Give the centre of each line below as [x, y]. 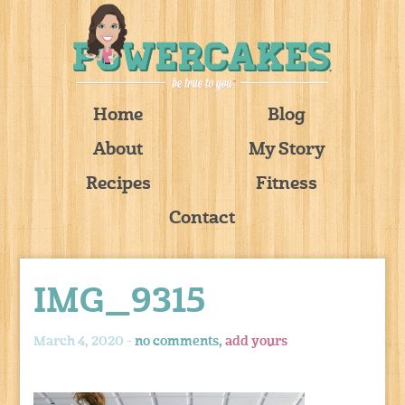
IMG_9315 [120, 303]
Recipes [118, 184]
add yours [257, 341]
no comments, [180, 341]
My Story [287, 150]
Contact [202, 219]
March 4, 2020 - [85, 341]
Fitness [287, 184]
